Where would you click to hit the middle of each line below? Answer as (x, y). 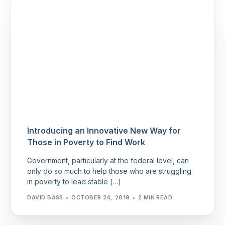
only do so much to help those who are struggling (109, 171)
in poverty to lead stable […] (74, 181)
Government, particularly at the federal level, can (108, 160)
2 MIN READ (155, 198)
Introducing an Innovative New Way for (104, 130)
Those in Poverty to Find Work (86, 142)
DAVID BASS (45, 198)
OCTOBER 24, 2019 (101, 198)
